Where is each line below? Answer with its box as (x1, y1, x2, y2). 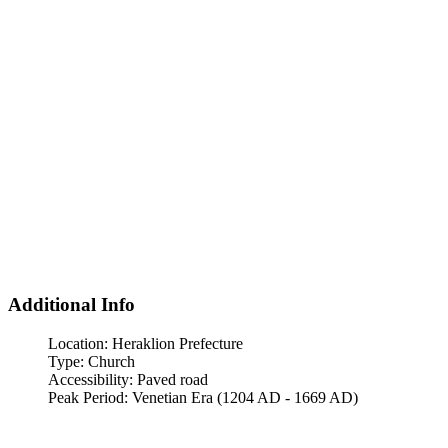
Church (88, 352, 135, 370)
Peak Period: (48, 388, 132, 406)
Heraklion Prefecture (112, 334, 243, 352)
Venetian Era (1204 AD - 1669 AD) (132, 388, 358, 406)
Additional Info (8, 293, 135, 315)
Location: (48, 334, 112, 352)
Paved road (137, 370, 208, 388)
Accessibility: (48, 370, 137, 388)
